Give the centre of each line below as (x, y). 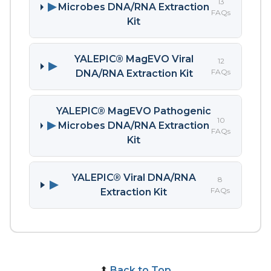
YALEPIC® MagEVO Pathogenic (133, 111)
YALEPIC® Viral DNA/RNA (134, 177)
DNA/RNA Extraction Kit (134, 73)
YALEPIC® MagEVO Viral (134, 59)
